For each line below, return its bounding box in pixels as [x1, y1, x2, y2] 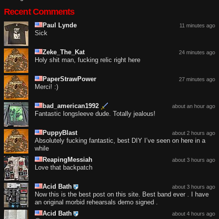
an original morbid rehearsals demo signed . [35, 198, 158, 206]
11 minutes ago [179, 22, 215, 28]
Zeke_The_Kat [43, 48, 85, 56]
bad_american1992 [43, 102, 99, 109]
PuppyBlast [43, 129, 77, 136]
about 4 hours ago [172, 210, 215, 217]
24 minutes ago [179, 49, 215, 55]
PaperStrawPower [43, 75, 96, 83]
